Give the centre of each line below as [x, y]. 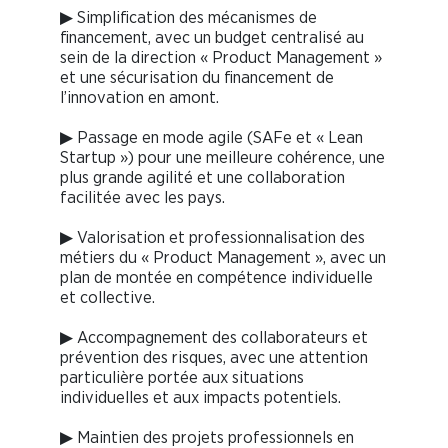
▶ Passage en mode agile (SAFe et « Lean [211, 138]
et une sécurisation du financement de [197, 78]
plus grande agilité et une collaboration [202, 178]
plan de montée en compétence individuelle [216, 278]
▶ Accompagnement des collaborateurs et [214, 338]
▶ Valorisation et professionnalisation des [212, 238]
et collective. [107, 298]
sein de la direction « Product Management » [221, 58]
